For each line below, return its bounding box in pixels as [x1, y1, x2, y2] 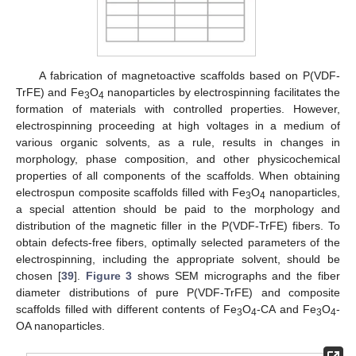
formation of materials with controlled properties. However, [16, 103, 340, 116]
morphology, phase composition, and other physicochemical [16, 153, 340, 166]
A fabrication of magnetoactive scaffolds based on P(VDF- [38, 69, 340, 83]
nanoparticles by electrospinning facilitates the [103, 86, 341, 99]
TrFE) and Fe [16, 86, 84, 99]
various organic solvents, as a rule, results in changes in [16, 136, 340, 149]
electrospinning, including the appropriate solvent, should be [16, 253, 340, 266]
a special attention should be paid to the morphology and [16, 203, 340, 216]
